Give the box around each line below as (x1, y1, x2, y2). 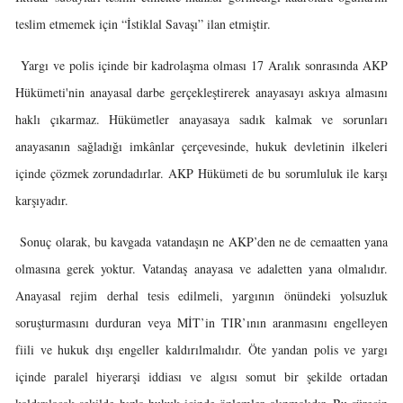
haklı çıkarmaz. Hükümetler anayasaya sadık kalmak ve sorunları (15, 111, 388, 128)
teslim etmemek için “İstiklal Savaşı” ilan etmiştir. (15, 15, 271, 32)
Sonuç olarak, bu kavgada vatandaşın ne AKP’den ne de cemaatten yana (15, 233, 388, 250)
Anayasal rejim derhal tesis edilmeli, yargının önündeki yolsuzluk (15, 287, 388, 304)
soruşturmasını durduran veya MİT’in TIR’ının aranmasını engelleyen (15, 314, 388, 331)
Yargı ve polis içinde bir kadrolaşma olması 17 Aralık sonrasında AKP (15, 57, 388, 74)
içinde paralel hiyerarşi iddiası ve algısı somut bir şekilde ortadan (15, 368, 388, 385)
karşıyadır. (15, 192, 68, 209)
